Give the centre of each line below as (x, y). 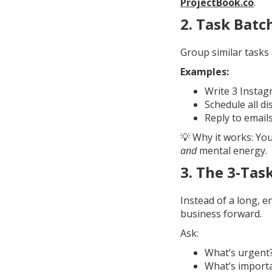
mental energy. (232, 151)
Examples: (205, 72)
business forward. (221, 214)
